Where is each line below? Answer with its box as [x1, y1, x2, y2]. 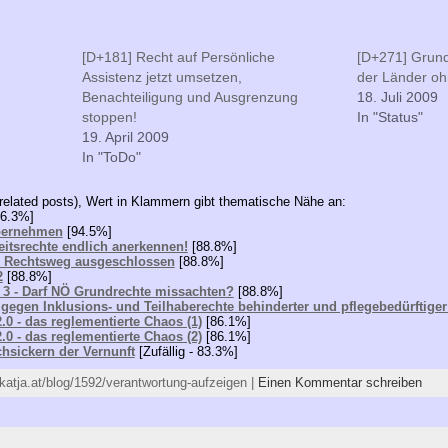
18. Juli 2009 [356, 89, 438, 106]
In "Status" [356, 109, 423, 126]
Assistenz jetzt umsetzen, [82, 69, 243, 86]
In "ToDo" [82, 149, 142, 166]
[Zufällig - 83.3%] [134, 343, 238, 359]
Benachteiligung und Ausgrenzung [82, 89, 299, 106]
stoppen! [82, 109, 138, 126]
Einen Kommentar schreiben [257, 374, 422, 390]
